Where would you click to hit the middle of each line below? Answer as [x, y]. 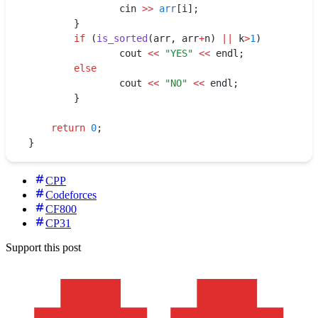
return [68, 128]
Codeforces [71, 195]
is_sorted [122, 39]
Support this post [43, 248]
